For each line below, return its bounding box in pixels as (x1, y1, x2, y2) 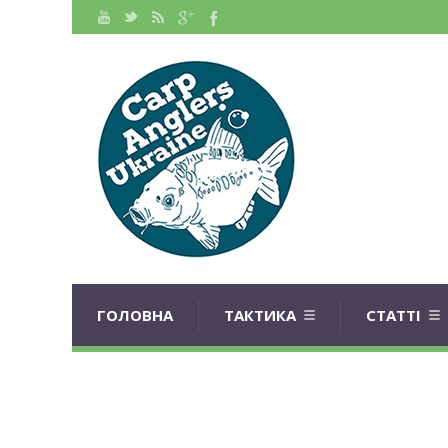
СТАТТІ (366, 305, 421, 325)
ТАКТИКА (224, 305, 296, 325)
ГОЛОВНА (97, 305, 173, 325)
